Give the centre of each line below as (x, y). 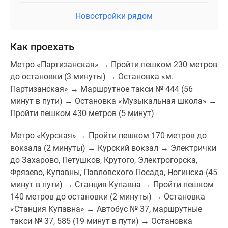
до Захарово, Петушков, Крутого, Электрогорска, (104, 160)
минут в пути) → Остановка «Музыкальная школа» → (113, 101)
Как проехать (42, 47)
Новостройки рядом (114, 16)
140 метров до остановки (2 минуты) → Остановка (108, 197)
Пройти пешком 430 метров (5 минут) (82, 113)
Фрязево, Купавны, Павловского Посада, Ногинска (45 (114, 172)
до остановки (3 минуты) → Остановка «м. (92, 77)
